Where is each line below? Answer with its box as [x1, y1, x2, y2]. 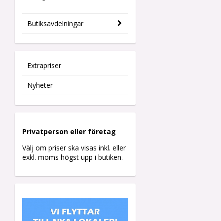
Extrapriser [27, 61, 61, 71]
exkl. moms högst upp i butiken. [22, 152, 123, 162]
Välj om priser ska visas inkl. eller [22, 143, 126, 153]
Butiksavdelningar [27, 19, 83, 29]
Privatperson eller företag [22, 127, 116, 137]
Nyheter [27, 80, 53, 90]
